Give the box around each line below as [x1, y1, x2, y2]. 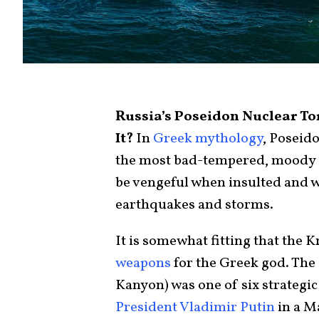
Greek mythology [153, 129, 263, 150]
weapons [115, 253, 171, 274]
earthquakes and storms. [115, 195, 273, 216]
